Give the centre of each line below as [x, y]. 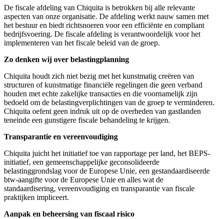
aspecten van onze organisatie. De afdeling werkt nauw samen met [106, 16]
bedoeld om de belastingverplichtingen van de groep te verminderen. [109, 102]
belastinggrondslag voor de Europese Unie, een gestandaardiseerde [107, 171]
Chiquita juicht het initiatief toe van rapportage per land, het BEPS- [107, 153]
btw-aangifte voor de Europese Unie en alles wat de [84, 179]
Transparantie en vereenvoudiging [61, 136]
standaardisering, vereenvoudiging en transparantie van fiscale [99, 188]
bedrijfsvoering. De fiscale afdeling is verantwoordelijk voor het [102, 34]
